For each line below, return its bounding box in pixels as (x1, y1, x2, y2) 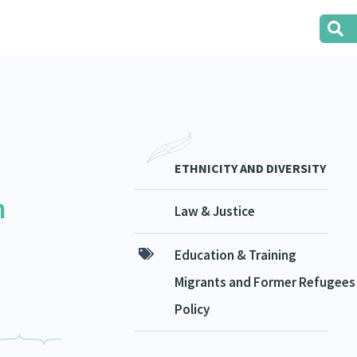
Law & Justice (175, 202, 256, 220)
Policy (175, 300, 211, 318)
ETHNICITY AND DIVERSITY (175, 160, 327, 176)
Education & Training (175, 246, 297, 264)
